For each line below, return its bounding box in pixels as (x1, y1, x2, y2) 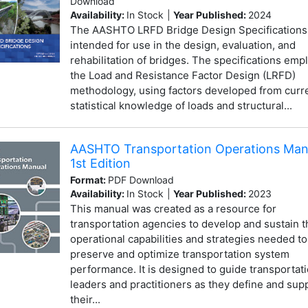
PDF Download (107, 173, 174, 186)
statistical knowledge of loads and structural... (69, 99, 292, 113)
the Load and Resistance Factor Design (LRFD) (69, 69, 296, 82)
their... (69, 292, 100, 306)
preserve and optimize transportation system (69, 247, 289, 261)
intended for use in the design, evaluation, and (69, 38, 296, 52)
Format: (69, 173, 108, 186)
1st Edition (69, 156, 131, 171)
